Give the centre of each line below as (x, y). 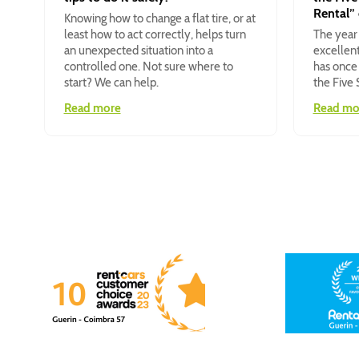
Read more (92, 109)
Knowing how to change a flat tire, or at (159, 19)
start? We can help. (111, 83)
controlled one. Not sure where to (148, 67)
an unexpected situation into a (138, 51)
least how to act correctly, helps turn (155, 35)
